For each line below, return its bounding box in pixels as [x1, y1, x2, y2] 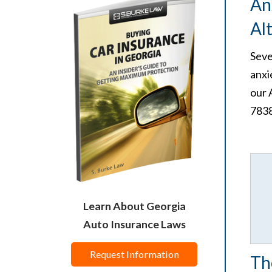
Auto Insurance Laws [83, 217, 186, 231]
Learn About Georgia [83, 199, 186, 213]
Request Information [89, 248, 179, 260]
